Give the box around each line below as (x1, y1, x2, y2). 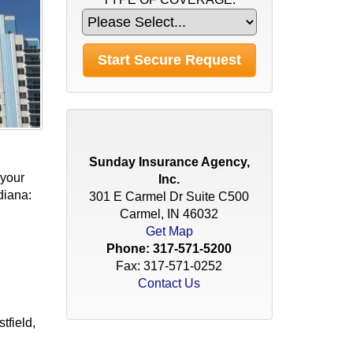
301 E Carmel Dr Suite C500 (89, 190, 250, 203)
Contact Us (138, 277, 201, 290)
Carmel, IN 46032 (120, 207, 219, 221)
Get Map (145, 225, 193, 238)
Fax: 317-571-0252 (116, 259, 223, 273)
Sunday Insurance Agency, (88, 155, 250, 169)
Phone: (106, 242, 154, 255)
